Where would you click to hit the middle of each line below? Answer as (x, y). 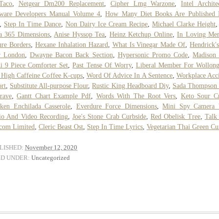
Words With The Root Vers (136, 96)
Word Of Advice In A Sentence (129, 75)
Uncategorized (51, 157)
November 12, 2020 (51, 147)
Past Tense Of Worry (102, 65)
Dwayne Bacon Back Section (71, 55)
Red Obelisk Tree (175, 116)
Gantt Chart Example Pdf (54, 96)
